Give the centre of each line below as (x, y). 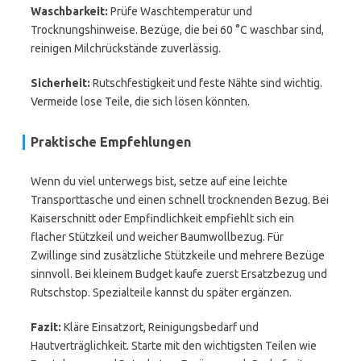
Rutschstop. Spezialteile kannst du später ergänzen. (161, 293)
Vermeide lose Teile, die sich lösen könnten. (140, 102)
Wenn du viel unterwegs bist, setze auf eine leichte (159, 181)
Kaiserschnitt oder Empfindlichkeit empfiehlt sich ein (162, 218)
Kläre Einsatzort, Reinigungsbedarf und (160, 327)
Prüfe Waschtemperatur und (180, 11)
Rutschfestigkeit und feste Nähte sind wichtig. (206, 83)
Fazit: (46, 327)
